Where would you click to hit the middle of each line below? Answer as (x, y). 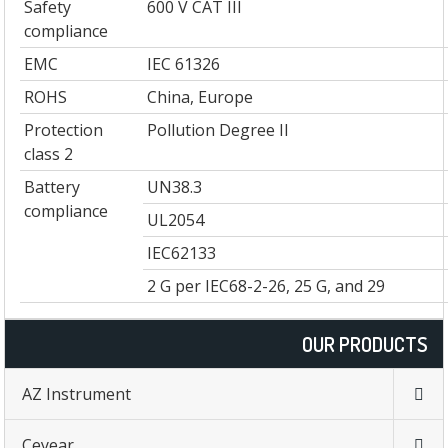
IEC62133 (182, 253)
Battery (52, 187)
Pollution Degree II (218, 130)
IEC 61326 (184, 64)
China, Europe (200, 97)
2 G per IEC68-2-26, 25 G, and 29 (266, 286)
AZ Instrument (77, 394)
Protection (64, 130)
